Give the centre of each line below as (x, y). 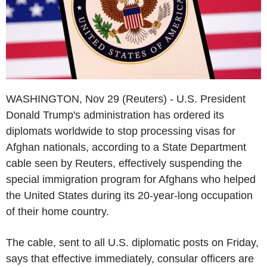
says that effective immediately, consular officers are (130, 258)
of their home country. (58, 211)
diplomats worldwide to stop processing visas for (121, 131)
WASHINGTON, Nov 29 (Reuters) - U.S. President (126, 99)
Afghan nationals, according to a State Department (126, 147)
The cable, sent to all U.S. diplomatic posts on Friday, (132, 242)
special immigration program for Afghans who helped (131, 179)
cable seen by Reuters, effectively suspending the (124, 163)
